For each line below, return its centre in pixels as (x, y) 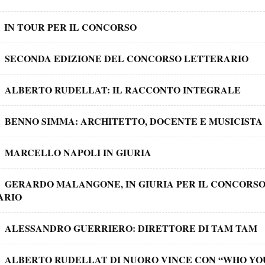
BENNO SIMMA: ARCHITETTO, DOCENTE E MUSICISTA (134, 121)
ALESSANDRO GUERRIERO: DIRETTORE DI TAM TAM (131, 228)
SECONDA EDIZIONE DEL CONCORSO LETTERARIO (127, 58)
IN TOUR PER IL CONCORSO (71, 27)
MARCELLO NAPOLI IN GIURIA (78, 152)
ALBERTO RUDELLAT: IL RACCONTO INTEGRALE (123, 89)
